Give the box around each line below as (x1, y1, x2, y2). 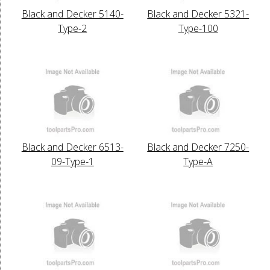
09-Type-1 (51, 154, 94, 168)
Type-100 (178, 21, 218, 35)
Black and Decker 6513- (21, 140, 124, 154)
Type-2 (58, 21, 87, 35)
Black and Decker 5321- (147, 7, 250, 20)
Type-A (183, 154, 213, 168)
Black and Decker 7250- (147, 140, 250, 154)
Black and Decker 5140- (21, 7, 124, 20)
